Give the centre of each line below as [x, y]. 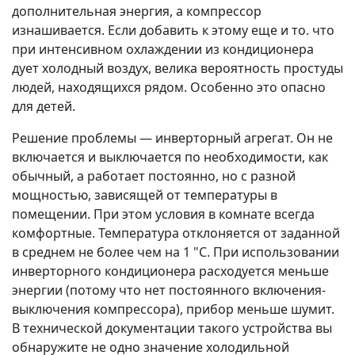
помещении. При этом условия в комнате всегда [163, 214]
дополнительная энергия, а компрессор [137, 11]
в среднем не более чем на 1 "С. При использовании [176, 252]
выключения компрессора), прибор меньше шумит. [173, 309]
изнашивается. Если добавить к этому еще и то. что [173, 31]
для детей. [44, 107]
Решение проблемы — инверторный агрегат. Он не [172, 138]
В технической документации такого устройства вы [172, 328]
